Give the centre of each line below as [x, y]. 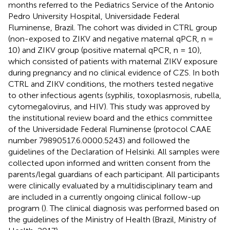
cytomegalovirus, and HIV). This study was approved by [109, 106]
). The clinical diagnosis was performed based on [131, 208]
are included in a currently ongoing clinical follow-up [104, 197]
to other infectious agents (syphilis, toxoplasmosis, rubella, [115, 95]
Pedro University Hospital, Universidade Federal [94, 16]
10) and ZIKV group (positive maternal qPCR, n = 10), [105, 50]
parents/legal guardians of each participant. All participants [114, 174]
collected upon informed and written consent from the [109, 163]
